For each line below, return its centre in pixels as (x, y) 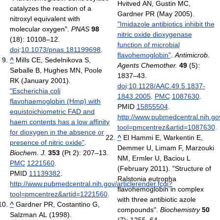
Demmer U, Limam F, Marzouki (165, 148)
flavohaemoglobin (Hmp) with (55, 101)
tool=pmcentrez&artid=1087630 (166, 127)
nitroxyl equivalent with (45, 18)
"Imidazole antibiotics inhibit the (166, 24)
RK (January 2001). (40, 80)
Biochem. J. (28, 152)
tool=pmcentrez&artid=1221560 (59, 194)
